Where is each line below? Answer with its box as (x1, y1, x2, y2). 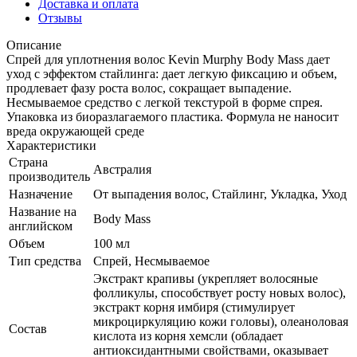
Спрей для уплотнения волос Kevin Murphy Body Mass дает (6, 52, 330, 66)
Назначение (9, 186, 73, 201)
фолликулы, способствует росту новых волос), (93, 285, 346, 300)
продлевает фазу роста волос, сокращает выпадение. (6, 80, 292, 95)
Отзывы (38, 10, 82, 25)
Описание (6, 37, 61, 52)
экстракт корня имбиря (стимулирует (93, 300, 295, 314)
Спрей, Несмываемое (93, 253, 210, 268)
